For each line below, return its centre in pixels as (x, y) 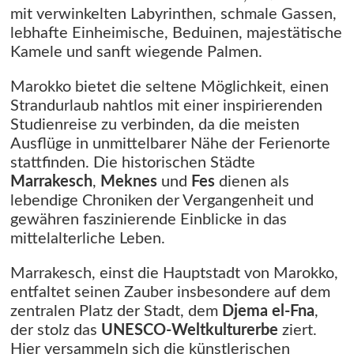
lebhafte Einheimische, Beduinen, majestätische (176, 34)
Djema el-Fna (268, 312)
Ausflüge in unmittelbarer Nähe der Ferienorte (170, 144)
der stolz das (56, 331)
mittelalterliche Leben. (88, 239)
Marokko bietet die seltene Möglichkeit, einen (169, 87)
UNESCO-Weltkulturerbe (190, 331)
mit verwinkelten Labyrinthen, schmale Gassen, (173, 15)
